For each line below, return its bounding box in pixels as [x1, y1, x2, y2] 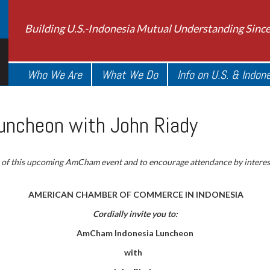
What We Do [101, 67, 158, 83]
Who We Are [27, 67, 82, 83]
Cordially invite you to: [92, 209, 178, 219]
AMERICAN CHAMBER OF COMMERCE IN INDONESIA [28, 189, 243, 199]
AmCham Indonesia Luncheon [77, 228, 193, 238]
